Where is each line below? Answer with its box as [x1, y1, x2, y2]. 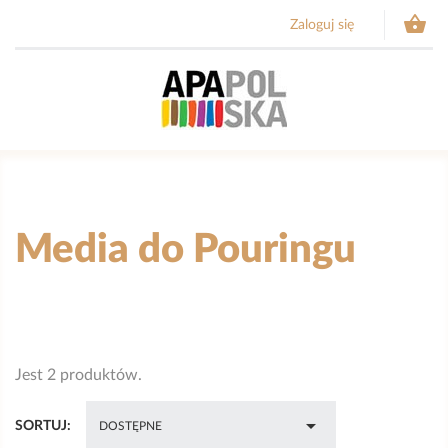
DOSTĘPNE [99, 420, 162, 432]
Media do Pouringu [15, 230, 356, 270]
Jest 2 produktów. [15, 367, 142, 383]
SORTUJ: [15, 418, 71, 433]
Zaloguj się [290, 18, 354, 32]
